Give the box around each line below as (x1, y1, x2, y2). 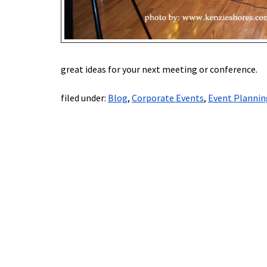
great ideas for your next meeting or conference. (61, 63, 257, 76)
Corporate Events (132, 92, 204, 104)
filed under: (61, 92, 108, 104)
